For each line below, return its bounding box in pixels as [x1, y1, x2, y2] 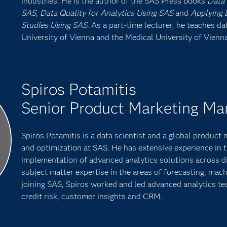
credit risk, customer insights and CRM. [21, 192, 163, 201]
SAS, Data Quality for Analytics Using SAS [21, 8, 175, 18]
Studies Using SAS [21, 20, 87, 30]
